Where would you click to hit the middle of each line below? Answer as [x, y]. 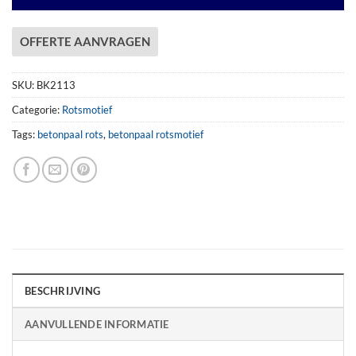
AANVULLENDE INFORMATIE [97, 325]
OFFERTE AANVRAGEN [85, 41]
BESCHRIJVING [63, 291]
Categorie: [37, 110]
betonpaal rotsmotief [156, 135]
